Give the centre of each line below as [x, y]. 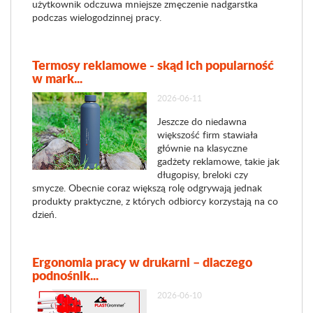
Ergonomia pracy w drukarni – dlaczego [142, 262]
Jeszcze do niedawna [202, 121]
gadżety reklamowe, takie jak [218, 161]
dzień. [44, 214]
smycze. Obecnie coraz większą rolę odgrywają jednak [147, 188]
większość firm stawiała [207, 134]
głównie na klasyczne [202, 148]
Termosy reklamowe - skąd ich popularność [153, 65]
